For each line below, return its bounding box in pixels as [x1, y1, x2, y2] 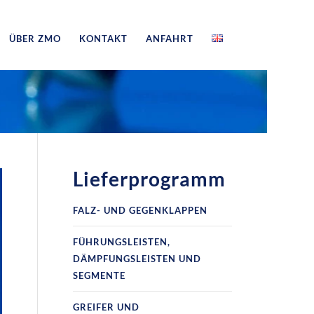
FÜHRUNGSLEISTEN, [73, 236, 171, 247]
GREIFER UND [73, 301, 140, 313]
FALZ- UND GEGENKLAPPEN [73, 205, 208, 216]
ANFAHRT [145, 33, 193, 44]
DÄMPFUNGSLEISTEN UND [73, 253, 202, 264]
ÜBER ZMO [8, 33, 61, 44]
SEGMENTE [73, 270, 126, 281]
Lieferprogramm [73, 167, 226, 191]
